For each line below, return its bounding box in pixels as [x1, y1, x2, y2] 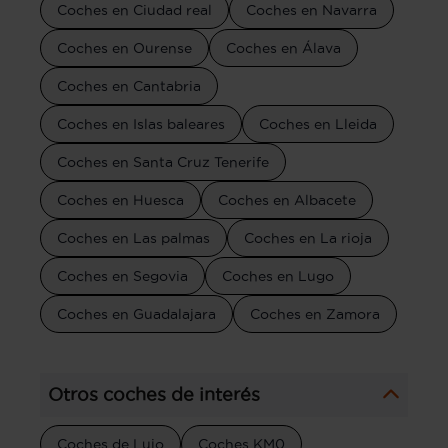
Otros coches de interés [48, 384, 260, 404]
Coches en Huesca [57, 191, 184, 208]
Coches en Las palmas [57, 229, 210, 246]
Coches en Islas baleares [57, 115, 225, 132]
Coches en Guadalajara [57, 305, 216, 322]
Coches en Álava [226, 39, 341, 56]
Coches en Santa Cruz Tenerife [57, 153, 269, 170]
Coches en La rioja [244, 229, 372, 246]
